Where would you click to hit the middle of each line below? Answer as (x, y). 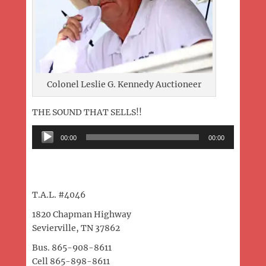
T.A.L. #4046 (59, 195)
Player (45, 145)
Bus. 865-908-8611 (72, 248)
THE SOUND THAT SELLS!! (87, 113)
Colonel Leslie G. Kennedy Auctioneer (124, 85)
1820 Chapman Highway (82, 215)
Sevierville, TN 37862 (76, 228)
